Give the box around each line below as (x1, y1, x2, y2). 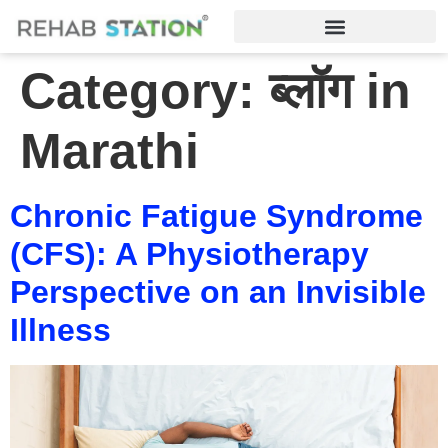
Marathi (20, 123, 199, 179)
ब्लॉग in (269, 63, 411, 119)
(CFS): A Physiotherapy (10, 236, 369, 272)
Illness (10, 312, 111, 348)
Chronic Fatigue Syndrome (10, 198, 423, 234)
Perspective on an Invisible (10, 274, 426, 310)
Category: (20, 63, 269, 119)
